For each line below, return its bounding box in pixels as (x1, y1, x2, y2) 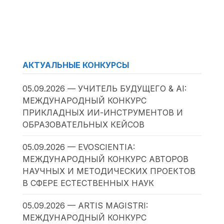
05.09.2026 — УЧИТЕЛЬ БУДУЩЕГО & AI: (22, 83, 186, 93)
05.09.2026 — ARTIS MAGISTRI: (22, 200, 148, 210)
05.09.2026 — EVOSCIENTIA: (22, 141, 135, 152)
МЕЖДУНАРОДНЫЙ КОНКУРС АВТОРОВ (22, 153, 188, 164)
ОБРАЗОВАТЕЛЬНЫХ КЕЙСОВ (22, 119, 144, 129)
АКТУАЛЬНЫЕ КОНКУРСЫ (22, 59, 129, 70)
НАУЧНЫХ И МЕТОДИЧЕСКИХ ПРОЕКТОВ (22, 165, 195, 176)
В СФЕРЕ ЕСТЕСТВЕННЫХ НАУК (22, 177, 154, 188)
